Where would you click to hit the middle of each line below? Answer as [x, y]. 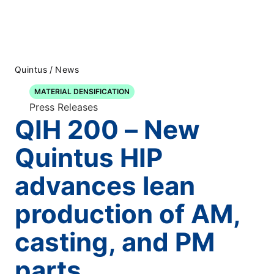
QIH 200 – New [107, 129]
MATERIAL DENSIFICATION [82, 91]
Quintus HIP [89, 157]
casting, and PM [115, 242]
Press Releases [64, 107]
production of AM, [128, 214]
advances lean [105, 186]
